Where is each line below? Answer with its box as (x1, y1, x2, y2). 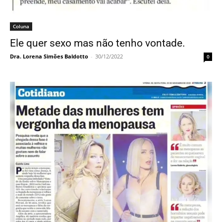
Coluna (13, 23, 29, 30)
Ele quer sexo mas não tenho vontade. (10, 37, 185, 50)
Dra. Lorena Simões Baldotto (10, 53, 88, 60)
